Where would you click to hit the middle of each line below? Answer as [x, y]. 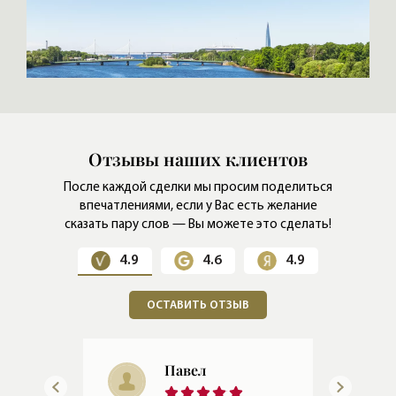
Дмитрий [195, 370]
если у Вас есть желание [245, 206]
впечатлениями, [126, 206]
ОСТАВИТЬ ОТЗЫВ [198, 305]
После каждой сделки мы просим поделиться [198, 188]
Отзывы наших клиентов [198, 159]
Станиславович [217, 385]
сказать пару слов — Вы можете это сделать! [198, 225]
